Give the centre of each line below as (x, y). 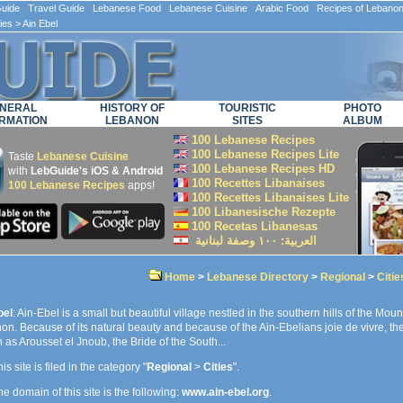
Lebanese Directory (258, 277)
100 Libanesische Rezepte (262, 212)
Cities (218, 367)
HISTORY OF (132, 108)
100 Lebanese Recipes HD (261, 169)
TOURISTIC (247, 108)
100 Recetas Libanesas (253, 226)
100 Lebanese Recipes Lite (264, 154)
